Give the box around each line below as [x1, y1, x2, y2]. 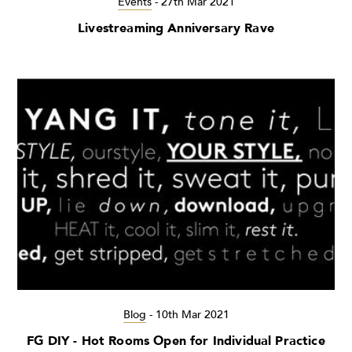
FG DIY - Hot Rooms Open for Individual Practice [27, 332, 325, 350]
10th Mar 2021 [155, 307, 229, 323]
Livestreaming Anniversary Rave [78, 20, 274, 38]
